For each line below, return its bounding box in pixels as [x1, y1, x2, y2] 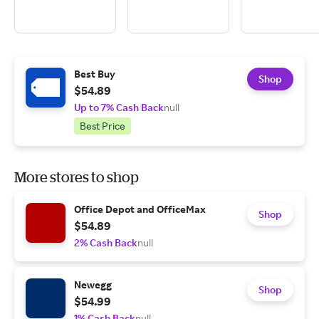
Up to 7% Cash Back [74, 101, 164, 113]
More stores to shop [14, 169, 139, 185]
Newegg [74, 278, 112, 291]
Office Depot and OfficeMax [74, 203, 206, 215]
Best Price [80, 120, 125, 132]
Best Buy [74, 68, 115, 80]
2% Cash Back [74, 236, 137, 249]
